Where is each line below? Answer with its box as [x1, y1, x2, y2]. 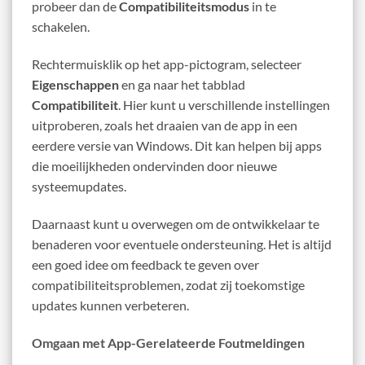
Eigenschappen [32, 77, 119, 93]
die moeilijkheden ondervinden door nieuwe [32, 158, 277, 174]
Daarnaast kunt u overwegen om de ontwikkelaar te [32, 215, 319, 231]
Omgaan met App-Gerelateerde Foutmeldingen [32, 334, 305, 350]
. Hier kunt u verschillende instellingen [118, 97, 330, 113]
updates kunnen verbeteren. [32, 297, 189, 313]
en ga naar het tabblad [119, 77, 245, 93]
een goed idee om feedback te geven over [32, 256, 259, 272]
